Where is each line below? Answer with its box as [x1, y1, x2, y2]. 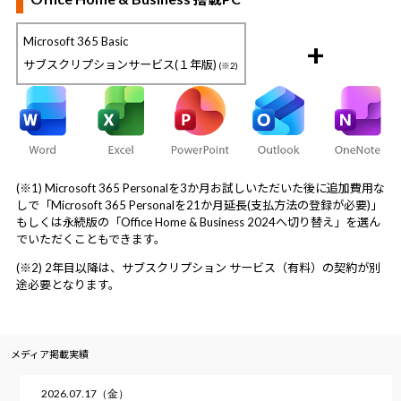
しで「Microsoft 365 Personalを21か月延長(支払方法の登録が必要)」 [15, 198, 382, 213]
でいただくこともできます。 [15, 232, 166, 247]
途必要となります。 [15, 277, 120, 293]
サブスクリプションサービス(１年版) [23, 57, 218, 73]
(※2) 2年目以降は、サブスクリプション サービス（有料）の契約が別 [15, 260, 380, 276]
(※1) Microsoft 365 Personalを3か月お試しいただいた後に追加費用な [15, 181, 385, 196]
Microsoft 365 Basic [23, 34, 129, 49]
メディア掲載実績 [11, 347, 89, 360]
